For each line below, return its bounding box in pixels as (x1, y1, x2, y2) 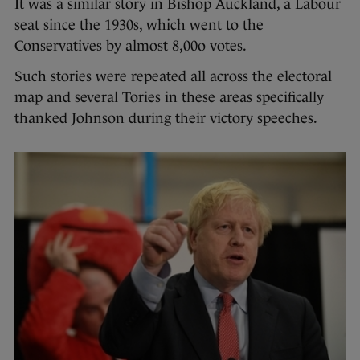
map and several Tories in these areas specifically (14, 89, 324, 106)
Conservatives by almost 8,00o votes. (14, 38, 254, 55)
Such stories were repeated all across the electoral (14, 68, 332, 85)
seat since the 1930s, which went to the (14, 17, 264, 34)
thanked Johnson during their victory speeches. (14, 110, 321, 127)
